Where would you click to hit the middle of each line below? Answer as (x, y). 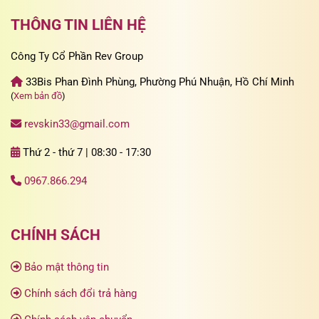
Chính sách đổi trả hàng (80, 294)
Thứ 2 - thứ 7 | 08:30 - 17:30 (85, 153)
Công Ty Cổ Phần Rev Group (77, 56)
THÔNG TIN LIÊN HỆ (78, 25)
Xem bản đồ (38, 96)
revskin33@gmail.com (77, 124)
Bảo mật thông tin (67, 267)
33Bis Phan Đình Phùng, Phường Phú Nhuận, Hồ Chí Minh (158, 82)
